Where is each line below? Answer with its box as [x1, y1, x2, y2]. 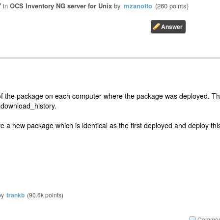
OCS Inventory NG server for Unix [10, 1, 112, 11]
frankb [6, 190, 25, 199]
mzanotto [124, 1, 152, 11]
